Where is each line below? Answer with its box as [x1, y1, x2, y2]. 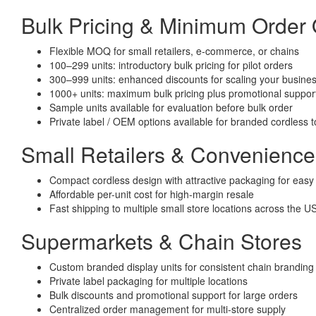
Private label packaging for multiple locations [49, 273, 248, 288]
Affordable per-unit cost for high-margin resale [49, 186, 254, 201]
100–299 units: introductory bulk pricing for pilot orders [49, 57, 293, 72]
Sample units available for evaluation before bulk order [49, 99, 293, 114]
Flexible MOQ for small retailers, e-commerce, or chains [49, 43, 299, 58]
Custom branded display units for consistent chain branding [49, 259, 314, 274]
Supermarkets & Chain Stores [21, 225, 302, 256]
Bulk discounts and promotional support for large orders [49, 287, 298, 302]
